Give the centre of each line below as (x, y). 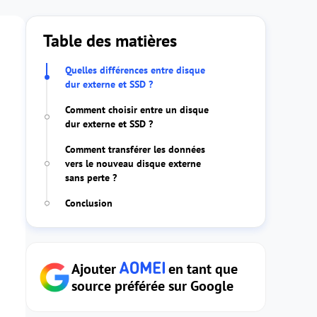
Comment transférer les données (135, 149)
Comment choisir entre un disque (137, 110)
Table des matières (110, 41)
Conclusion (89, 203)
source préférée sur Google (152, 286)
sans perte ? (91, 178)
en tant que (202, 269)
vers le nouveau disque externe (133, 163)
